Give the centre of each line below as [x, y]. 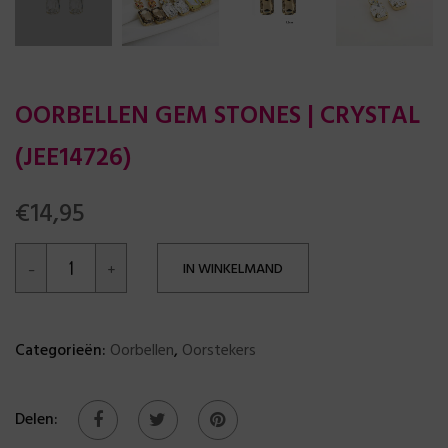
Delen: [36, 420]
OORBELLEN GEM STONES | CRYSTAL [217, 117]
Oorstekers [219, 351]
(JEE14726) [73, 159]
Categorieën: [62, 351]
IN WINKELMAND [233, 269]
